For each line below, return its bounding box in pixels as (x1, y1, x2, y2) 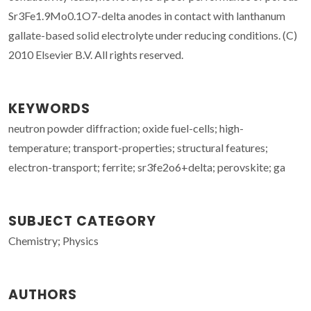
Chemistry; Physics (8, 233, 99, 247)
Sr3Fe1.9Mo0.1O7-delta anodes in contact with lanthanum (8, 8, 285, 22)
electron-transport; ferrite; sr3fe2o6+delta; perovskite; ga (8, 160, 285, 174)
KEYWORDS (8, 99, 90, 118)
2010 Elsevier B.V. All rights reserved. (8, 47, 183, 61)
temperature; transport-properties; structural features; (8, 140, 268, 154)
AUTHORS (8, 285, 77, 304)
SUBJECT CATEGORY (8, 211, 156, 230)
